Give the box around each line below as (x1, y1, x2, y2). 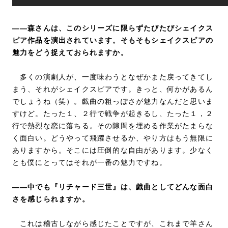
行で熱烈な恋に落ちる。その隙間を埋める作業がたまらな (12, 121, 214, 130)
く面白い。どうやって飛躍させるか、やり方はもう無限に (12, 133, 214, 142)
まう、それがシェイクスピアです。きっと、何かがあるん (12, 84, 214, 93)
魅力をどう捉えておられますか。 (12, 48, 128, 56)
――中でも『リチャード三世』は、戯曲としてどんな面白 (12, 182, 214, 191)
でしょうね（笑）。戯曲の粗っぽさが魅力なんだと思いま (12, 97, 214, 105)
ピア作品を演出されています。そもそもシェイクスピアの (12, 36, 214, 44)
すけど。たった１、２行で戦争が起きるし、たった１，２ (12, 109, 214, 118)
